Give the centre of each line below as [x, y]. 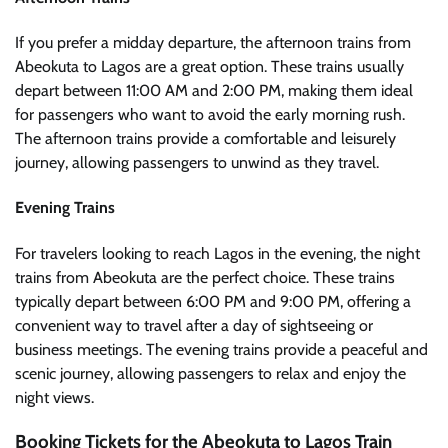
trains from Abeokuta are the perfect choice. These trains [205, 277]
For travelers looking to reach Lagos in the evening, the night [217, 253]
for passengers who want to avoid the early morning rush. [210, 115]
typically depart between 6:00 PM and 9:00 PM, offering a [213, 301]
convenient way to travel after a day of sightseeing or [194, 325]
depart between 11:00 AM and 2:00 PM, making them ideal [214, 91]
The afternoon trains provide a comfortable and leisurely [205, 139]
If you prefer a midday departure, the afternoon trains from [213, 43]
